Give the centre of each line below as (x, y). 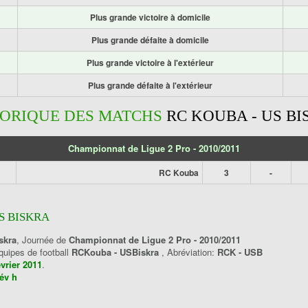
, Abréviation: (189, 252)
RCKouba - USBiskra (117, 252)
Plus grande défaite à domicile (150, 40)
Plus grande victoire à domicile (150, 17)
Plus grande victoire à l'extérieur (150, 63)
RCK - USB (240, 252)
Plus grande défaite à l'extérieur (150, 85)
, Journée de (43, 240)
